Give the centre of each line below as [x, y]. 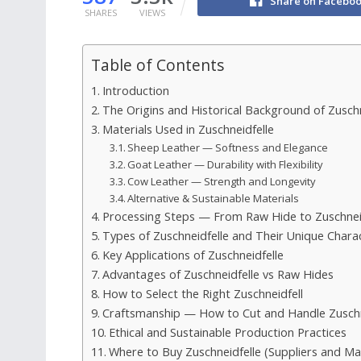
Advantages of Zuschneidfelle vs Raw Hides [218, 274]
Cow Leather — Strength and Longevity [222, 181]
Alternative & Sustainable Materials [214, 198]
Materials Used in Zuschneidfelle [188, 129]
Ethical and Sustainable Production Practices [227, 332]
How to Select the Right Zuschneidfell [202, 293]
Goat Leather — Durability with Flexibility [226, 164]
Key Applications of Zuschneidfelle [193, 255]
